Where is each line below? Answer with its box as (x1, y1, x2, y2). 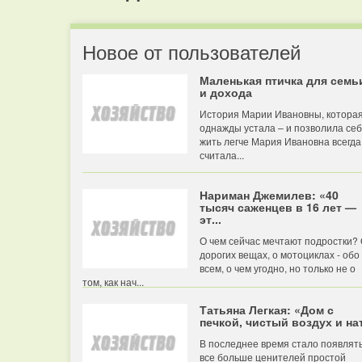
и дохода (200, 84, 252, 100)
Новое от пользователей (82, 37, 301, 65)
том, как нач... (82, 275, 144, 288)
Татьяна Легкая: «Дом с (200, 301, 334, 318)
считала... (200, 148, 244, 162)
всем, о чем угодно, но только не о (200, 261, 356, 275)
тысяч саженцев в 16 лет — (200, 199, 356, 215)
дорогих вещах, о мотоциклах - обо (200, 247, 360, 261)
